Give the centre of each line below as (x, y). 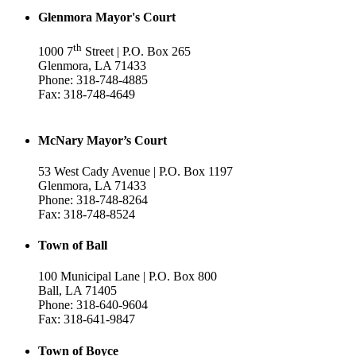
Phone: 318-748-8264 (93, 199)
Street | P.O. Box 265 (138, 52)
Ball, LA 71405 (77, 291)
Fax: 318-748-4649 (87, 95)
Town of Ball (73, 246)
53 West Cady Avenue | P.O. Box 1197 (135, 171)
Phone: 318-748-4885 (93, 80)
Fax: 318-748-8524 (87, 214)
